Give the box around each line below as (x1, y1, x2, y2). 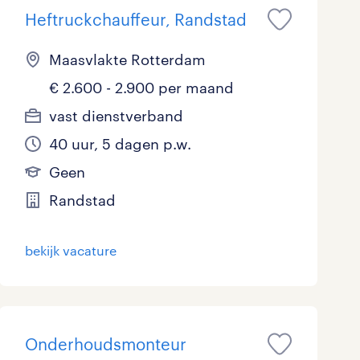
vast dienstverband (48, 107, 183, 125)
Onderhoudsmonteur (24, 334, 186, 354)
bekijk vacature (24, 243, 117, 259)
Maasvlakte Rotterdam (48, 51, 206, 69)
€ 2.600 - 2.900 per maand (48, 79, 234, 97)
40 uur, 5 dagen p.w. (48, 135, 191, 153)
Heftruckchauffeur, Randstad (24, 10, 247, 30)
